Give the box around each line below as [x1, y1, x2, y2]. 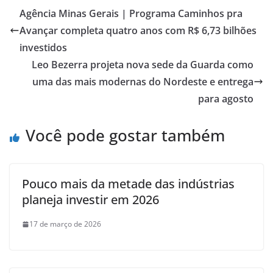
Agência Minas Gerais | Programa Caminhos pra [19, 7, 243, 20]
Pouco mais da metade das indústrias [22, 175, 235, 192]
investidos [19, 41, 67, 54]
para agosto [198, 92, 253, 105]
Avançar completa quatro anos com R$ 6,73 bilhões [19, 24, 257, 37]
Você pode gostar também [26, 124, 225, 146]
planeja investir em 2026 [22, 191, 159, 208]
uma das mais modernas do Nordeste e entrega [32, 75, 253, 88]
